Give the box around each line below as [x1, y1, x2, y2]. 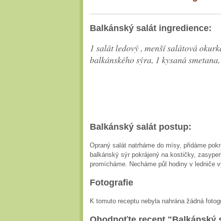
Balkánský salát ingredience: [90, 23, 212, 33]
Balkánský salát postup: [90, 122, 191, 132]
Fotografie [90, 178, 133, 187]
